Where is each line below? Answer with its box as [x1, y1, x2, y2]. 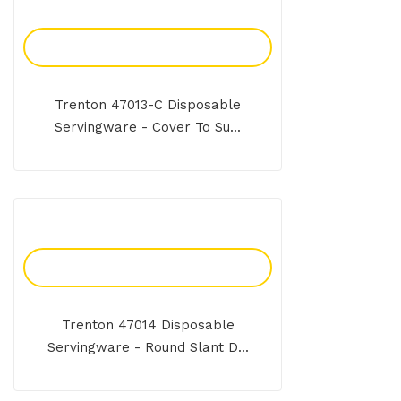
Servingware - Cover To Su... [55, 119, 241, 136]
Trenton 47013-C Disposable [55, 97, 241, 114]
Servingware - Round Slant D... [47, 339, 249, 356]
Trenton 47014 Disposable [61, 317, 235, 334]
